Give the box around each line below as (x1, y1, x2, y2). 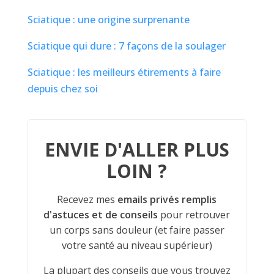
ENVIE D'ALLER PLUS (44, 137, 229, 163)
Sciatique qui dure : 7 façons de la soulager (27, 39, 226, 53)
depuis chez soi (27, 82, 98, 96)
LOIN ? (106, 158, 168, 184)
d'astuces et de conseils (43, 208, 158, 222)
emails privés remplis (117, 193, 217, 207)
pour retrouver (158, 208, 231, 222)
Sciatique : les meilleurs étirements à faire (27, 65, 221, 80)
